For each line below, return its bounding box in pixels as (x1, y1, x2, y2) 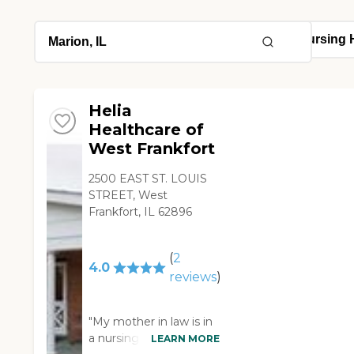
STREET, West (88, 188, 168, 203)
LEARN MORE (150, 332, 220, 345)
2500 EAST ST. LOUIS (88, 171, 208, 186)
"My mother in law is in (88, 314, 213, 330)
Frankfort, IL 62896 (88, 205, 193, 220)
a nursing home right (88, 331, 205, 346)
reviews (168, 269, 217, 285)
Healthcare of (88, 120, 205, 140)
